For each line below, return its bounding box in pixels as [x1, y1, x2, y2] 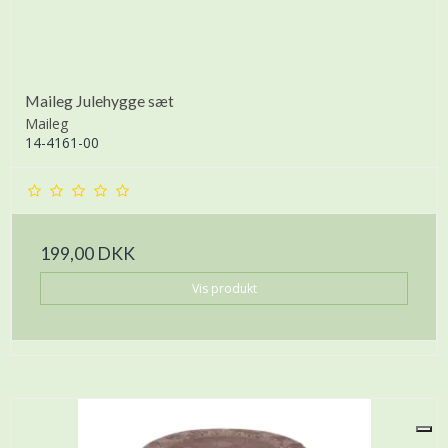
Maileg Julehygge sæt [25, 91, 174, 111]
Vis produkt [191, 279, 257, 297]
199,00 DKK [40, 243, 135, 265]
